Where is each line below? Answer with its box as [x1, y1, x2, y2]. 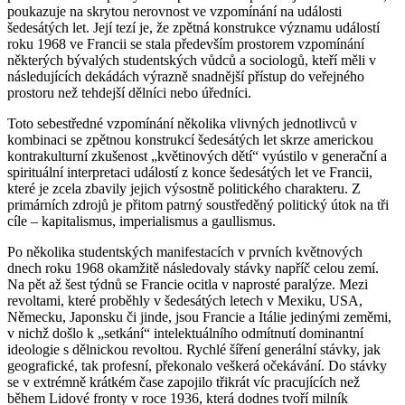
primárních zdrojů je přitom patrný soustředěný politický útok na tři [7, 196, 389, 212]
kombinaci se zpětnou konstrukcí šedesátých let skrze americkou [7, 131, 373, 147]
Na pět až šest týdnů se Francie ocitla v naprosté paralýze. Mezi [7, 276, 368, 292]
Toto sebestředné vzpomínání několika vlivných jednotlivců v [7, 115, 357, 131]
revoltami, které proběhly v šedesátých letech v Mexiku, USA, [7, 292, 363, 308]
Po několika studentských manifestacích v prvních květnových [7, 243, 363, 259]
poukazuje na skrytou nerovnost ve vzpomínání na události [7, 3, 342, 19]
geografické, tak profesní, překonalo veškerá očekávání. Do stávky [7, 357, 387, 373]
